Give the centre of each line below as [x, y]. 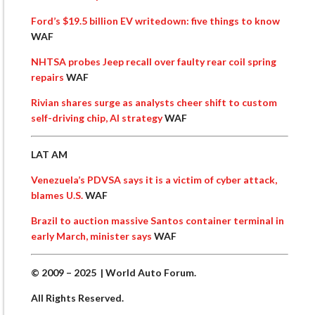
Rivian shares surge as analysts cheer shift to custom [154, 103]
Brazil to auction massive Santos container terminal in [157, 221]
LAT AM [49, 155]
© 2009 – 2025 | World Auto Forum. [114, 273]
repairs [49, 77]
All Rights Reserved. [77, 298]
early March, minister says [92, 236]
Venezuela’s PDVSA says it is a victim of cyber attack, [154, 180]
